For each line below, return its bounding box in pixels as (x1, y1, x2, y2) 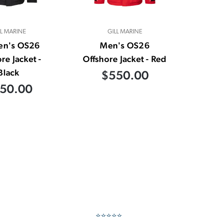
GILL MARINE (107, 29, 142, 35)
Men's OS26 (100, 40, 150, 51)
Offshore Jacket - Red (83, 54, 167, 64)
